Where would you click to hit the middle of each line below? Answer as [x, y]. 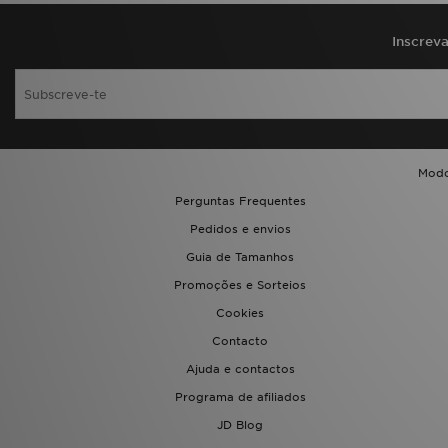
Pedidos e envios [240, 229]
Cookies [240, 313]
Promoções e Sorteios [240, 285]
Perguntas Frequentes [240, 201]
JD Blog [240, 425]
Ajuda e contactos [240, 369]
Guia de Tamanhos [240, 257]
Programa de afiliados [240, 397]
